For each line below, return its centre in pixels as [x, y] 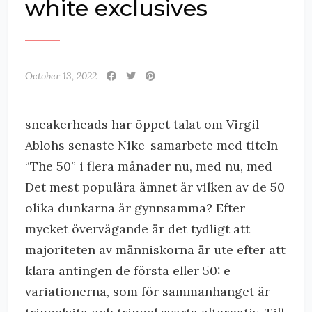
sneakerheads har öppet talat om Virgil [142, 124]
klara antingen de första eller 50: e [128, 271]
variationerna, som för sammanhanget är [148, 291]
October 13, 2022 [61, 76]
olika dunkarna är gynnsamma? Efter [135, 208]
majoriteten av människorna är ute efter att [155, 250]
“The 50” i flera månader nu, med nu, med [149, 166]
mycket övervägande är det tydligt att [138, 229]
